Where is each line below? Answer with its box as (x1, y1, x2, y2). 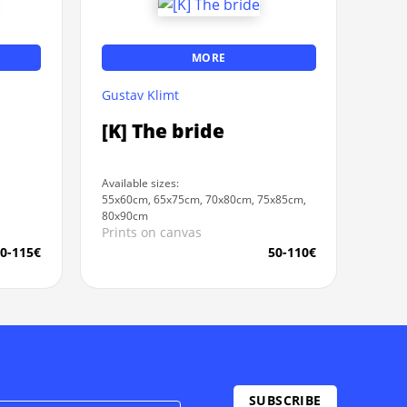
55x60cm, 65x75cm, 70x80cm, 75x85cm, (101, 193, 306, 207)
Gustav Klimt (101, 85, 179, 104)
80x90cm (101, 209, 148, 223)
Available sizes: (101, 176, 179, 191)
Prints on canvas (101, 223, 202, 242)
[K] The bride (101, 117, 224, 144)
